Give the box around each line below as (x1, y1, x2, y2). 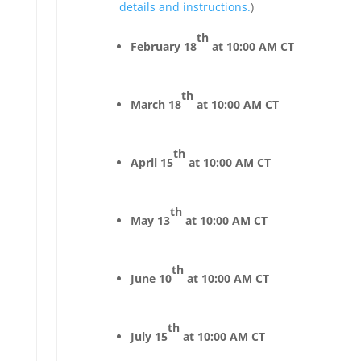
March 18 (130, 97, 181, 112)
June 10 (130, 271, 172, 286)
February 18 (130, 39, 197, 54)
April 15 (130, 155, 173, 170)
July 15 (130, 329, 168, 344)
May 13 (130, 213, 170, 228)
